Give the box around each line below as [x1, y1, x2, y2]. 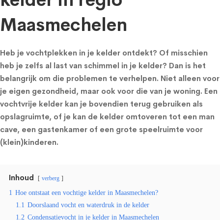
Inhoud [9, 173, 34, 182]
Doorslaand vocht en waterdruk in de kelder [27, 201, 149, 209]
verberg [42, 175, 59, 182]
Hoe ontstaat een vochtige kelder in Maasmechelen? [15, 189, 158, 196]
